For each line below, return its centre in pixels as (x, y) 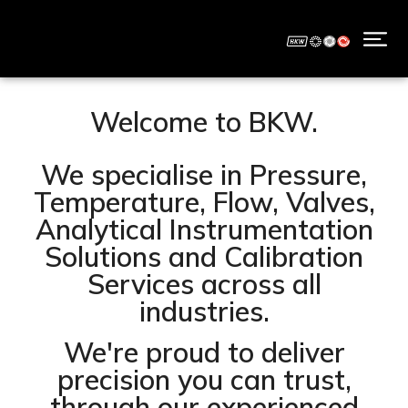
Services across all (204, 284)
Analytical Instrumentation (204, 229)
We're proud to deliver (204, 352)
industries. (204, 311)
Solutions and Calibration (204, 257)
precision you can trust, (204, 380)
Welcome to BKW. (204, 122)
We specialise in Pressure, (204, 175)
